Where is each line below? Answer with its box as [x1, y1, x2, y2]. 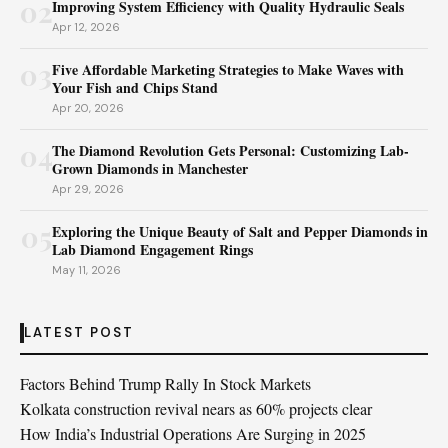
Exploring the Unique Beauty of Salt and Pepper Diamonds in [52, 221, 428, 242]
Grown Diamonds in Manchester [52, 158, 248, 179]
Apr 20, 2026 [52, 101, 124, 115]
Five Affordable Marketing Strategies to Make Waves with [52, 59, 404, 80]
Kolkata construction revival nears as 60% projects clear [20, 398, 372, 419]
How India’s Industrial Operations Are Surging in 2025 [20, 423, 366, 444]
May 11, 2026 [52, 263, 121, 277]
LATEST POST [24, 324, 134, 341]
